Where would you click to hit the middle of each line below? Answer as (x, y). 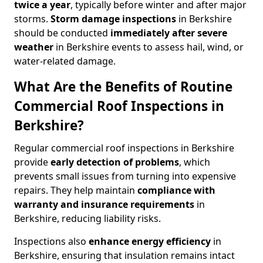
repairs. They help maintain (76, 190)
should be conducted (62, 33)
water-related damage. (65, 61)
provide (32, 162)
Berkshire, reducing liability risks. (87, 218)
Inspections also (51, 241)
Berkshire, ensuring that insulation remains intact (124, 255)
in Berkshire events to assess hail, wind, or (150, 47)
